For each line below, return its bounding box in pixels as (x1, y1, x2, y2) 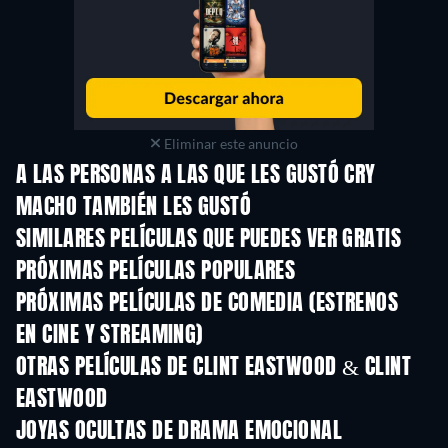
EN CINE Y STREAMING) (16, 324, 203, 347)
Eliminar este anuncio (160, 134, 298, 152)
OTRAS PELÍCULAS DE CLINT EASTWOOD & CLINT (16, 356, 412, 379)
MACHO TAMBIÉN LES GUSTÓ (16, 196, 252, 219)
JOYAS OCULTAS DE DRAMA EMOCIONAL (16, 420, 343, 443)
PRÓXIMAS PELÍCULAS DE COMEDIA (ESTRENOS (16, 292, 399, 315)
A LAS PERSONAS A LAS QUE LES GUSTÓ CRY (16, 164, 376, 187)
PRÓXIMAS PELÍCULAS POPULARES (16, 260, 296, 283)
